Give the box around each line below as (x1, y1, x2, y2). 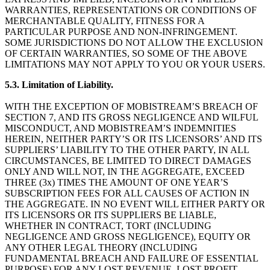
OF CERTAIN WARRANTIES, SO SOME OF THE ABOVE (5, 48, 247, 58)
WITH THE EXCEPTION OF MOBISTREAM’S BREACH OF (5, 101, 258, 111)
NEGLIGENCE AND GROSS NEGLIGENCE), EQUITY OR (5, 231, 251, 242)
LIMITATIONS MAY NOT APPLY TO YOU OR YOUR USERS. (5, 58, 265, 69)
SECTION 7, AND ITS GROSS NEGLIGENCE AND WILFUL (5, 111, 258, 122)
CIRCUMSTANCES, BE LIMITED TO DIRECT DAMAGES (5, 155, 251, 166)
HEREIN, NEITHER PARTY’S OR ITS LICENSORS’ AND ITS (5, 133, 262, 144)
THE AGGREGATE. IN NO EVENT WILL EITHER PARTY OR (5, 198, 265, 209)
